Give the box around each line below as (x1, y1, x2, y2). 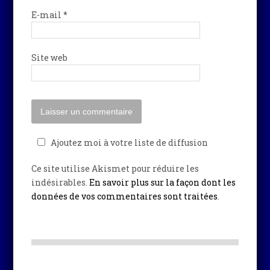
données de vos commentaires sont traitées (31, 190, 218, 202)
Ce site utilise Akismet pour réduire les (31, 162, 199, 174)
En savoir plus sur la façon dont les (89, 176, 236, 188)
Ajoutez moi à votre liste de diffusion (51, 136, 209, 148)
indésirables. (31, 176, 90, 188)
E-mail (31, 8, 64, 20)
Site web (31, 51, 68, 63)
